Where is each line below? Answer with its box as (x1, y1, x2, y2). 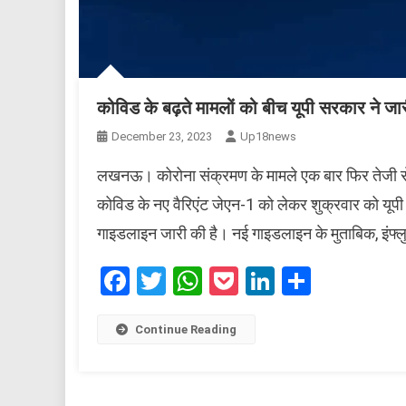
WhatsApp (202, 264, 333, 299)
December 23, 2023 (111, 130, 212, 144)
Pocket (238, 264, 325, 299)
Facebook (130, 264, 250, 299)
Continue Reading (135, 323, 237, 337)
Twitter (166, 264, 256, 299)
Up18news (240, 130, 296, 144)
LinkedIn (275, 264, 381, 299)
